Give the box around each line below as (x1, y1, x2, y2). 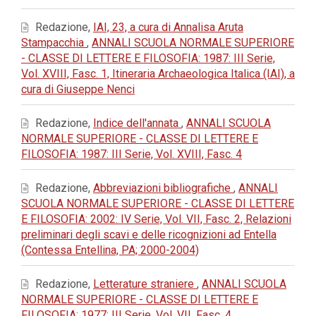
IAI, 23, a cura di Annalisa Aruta (93, 20, 243, 34)
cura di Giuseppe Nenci (21, 83, 135, 96)
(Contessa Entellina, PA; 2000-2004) (21, 243, 199, 257)
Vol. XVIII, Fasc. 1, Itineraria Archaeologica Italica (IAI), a (21, 67, 295, 80)
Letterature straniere (93, 277, 197, 291)
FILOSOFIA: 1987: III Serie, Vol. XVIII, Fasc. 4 (21, 147, 242, 161)
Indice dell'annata (93, 116, 181, 130)
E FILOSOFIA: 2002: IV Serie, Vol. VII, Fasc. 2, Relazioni (21, 212, 291, 226)
